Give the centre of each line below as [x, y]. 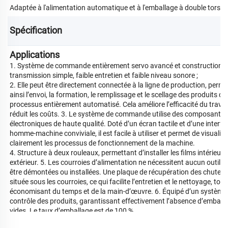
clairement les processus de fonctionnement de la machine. [102, 143]
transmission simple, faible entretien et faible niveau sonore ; [104, 75]
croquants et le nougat [45, 17]
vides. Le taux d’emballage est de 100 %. [73, 210]
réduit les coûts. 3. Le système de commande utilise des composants [117, 114]
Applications [35, 54]
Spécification [37, 30]
